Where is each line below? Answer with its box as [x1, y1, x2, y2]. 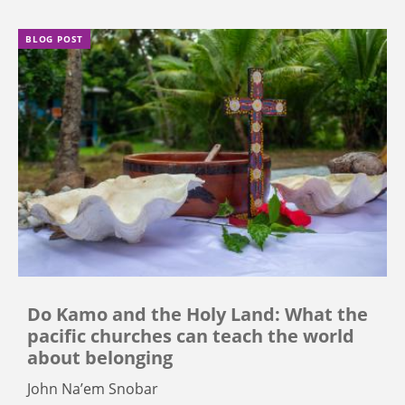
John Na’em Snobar [27, 378, 158, 399]
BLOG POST [25, 33, 84, 46]
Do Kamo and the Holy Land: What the [27, 301, 368, 326]
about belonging [27, 344, 173, 370]
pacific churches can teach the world [27, 323, 354, 348]
